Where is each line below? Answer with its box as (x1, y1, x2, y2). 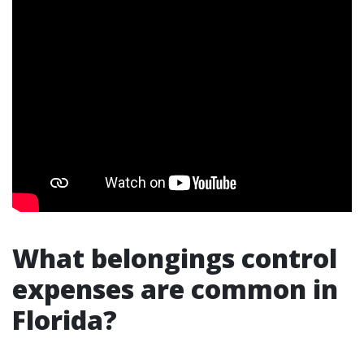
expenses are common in (12, 271, 338, 306)
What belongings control (12, 240, 337, 275)
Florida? (12, 302, 117, 337)
